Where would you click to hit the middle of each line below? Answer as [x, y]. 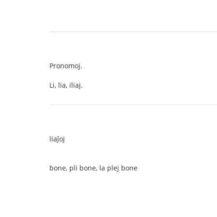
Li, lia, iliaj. [66, 85]
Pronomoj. [66, 66]
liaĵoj [57, 139]
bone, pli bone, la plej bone [93, 168]
